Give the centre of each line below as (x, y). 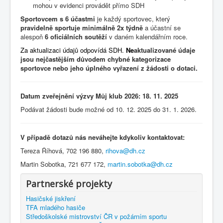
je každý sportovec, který (133, 19)
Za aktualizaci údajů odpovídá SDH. (73, 50)
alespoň (33, 37)
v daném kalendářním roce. (147, 37)
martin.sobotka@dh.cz (140, 164)
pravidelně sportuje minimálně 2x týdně (82, 28)
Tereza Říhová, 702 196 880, (63, 151)
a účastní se (162, 28)
